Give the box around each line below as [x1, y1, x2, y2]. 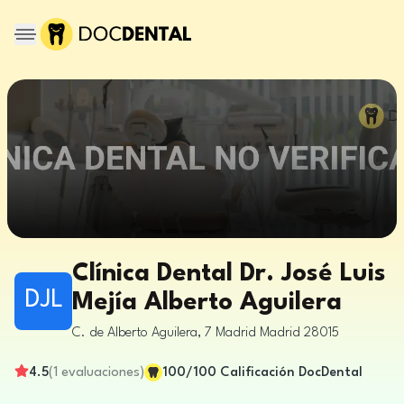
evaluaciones [61, 365, 140, 380]
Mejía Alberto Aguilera [72, 290, 342, 316]
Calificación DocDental [220, 365, 363, 380]
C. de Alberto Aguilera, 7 [72, 326, 212, 340]
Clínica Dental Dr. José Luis [72, 262, 386, 287]
